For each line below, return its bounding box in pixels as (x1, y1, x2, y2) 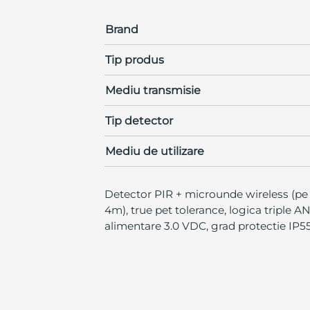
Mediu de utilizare (104, 144, 204, 158)
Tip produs (104, 53, 164, 66)
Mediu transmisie (104, 83, 201, 97)
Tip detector (104, 113, 173, 127)
